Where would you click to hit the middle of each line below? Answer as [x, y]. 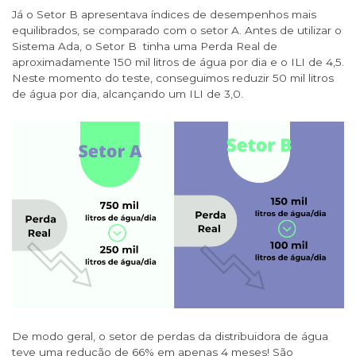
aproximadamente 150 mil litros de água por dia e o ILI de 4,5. [178, 62]
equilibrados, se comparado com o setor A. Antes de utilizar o [177, 31]
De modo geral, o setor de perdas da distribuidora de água [170, 337]
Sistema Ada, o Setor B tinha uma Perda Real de [145, 46]
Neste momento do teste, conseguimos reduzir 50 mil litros [173, 78]
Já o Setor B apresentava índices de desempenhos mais [164, 15]
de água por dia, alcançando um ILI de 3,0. [128, 94]
